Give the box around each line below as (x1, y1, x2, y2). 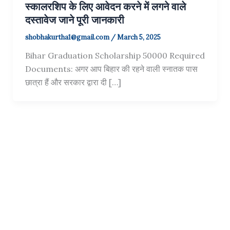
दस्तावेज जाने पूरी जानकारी (25, 13, 124, 27)
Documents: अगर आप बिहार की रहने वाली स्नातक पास (25, 64, 198, 74)
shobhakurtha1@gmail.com (25, 33, 111, 42)
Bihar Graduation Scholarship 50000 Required (25, 50, 205, 61)
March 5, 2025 (117, 33, 161, 42)
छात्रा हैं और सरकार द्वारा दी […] (25, 77, 121, 88)
